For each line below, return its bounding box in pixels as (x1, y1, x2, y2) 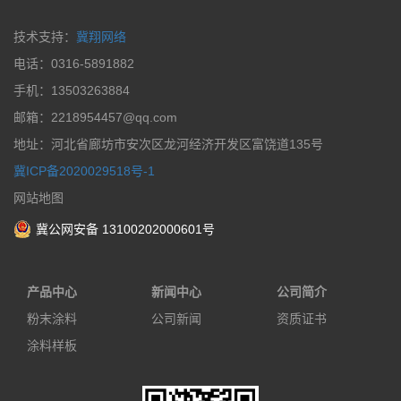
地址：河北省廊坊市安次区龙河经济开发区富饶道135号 (13, 137, 323, 152)
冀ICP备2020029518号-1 (13, 164, 155, 179)
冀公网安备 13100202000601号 (36, 222, 215, 237)
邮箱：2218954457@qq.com (13, 110, 177, 125)
